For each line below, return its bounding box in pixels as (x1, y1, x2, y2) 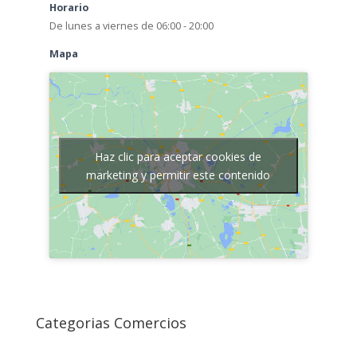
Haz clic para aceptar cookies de (95, 148, 262, 164)
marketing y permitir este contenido (86, 167, 271, 182)
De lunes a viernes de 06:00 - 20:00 (49, 18, 214, 33)
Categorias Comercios (35, 313, 186, 333)
